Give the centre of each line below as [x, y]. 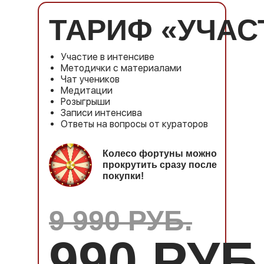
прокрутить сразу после [160, 165]
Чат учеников [90, 79]
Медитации [87, 90]
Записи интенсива [101, 113]
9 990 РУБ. [121, 221]
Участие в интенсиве [108, 57]
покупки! [123, 176]
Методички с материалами [121, 68]
